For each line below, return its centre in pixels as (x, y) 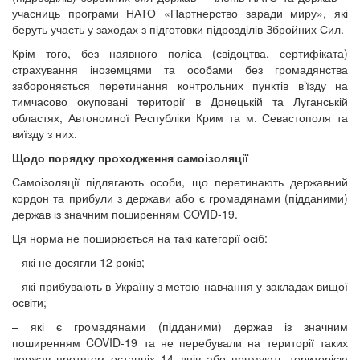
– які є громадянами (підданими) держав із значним (180, 327)
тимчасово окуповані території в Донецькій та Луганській (180, 102)
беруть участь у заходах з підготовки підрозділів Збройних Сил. (178, 29)
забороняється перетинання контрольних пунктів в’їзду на (180, 86)
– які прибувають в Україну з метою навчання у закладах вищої (180, 286)
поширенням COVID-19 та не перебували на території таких (180, 343)
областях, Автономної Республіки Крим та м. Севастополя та (180, 118)
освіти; (29, 303)
